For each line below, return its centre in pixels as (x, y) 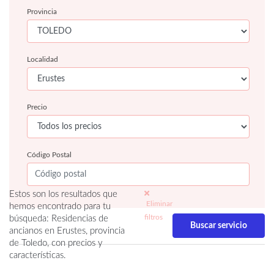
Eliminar (158, 204)
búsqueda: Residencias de (59, 219)
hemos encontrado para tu (60, 207)
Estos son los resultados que (63, 194)
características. (38, 256)
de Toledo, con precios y (56, 243)
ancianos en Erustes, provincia (67, 231)
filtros (154, 217)
